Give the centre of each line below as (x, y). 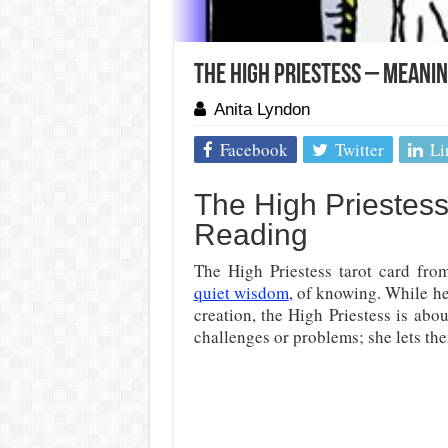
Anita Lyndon (261, 110)
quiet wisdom (241, 293)
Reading (250, 235)
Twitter (359, 150)
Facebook (253, 150)
